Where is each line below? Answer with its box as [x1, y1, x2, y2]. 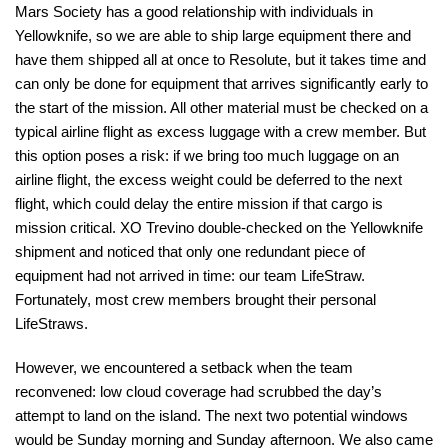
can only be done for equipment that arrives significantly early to [15, 75, 428, 92]
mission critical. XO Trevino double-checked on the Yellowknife [15, 219, 423, 236]
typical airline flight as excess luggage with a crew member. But [15, 123, 426, 140]
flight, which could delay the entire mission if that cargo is [15, 195, 383, 212]
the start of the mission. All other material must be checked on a [15, 99, 428, 116]
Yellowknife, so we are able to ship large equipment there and [15, 27, 411, 44]
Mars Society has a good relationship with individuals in [15, 3, 373, 20]
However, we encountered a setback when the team [15, 359, 353, 376]
